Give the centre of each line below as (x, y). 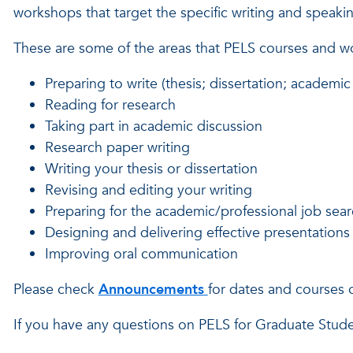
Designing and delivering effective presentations (197, 233)
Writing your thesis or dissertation (151, 169)
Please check (56, 290)
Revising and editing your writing (148, 190)
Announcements (151, 290)
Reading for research (110, 105)
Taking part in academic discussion (153, 126)
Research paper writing (117, 148)
